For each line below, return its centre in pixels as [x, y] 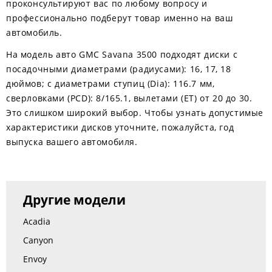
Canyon [38, 240]
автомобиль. [34, 32]
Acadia [37, 221]
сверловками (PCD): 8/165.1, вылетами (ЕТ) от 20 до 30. [129, 98]
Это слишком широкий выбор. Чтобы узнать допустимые [135, 113]
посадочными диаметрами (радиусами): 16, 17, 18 [119, 69]
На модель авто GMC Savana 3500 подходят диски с [122, 54]
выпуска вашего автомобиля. [72, 142]
